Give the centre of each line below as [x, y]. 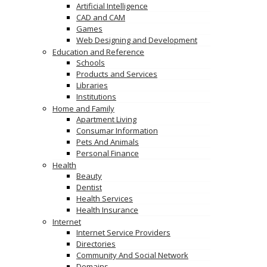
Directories [96, 244]
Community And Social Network [132, 255]
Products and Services [117, 74]
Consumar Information [117, 131]
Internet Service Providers [123, 232]
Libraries [92, 85]
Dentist [89, 187]
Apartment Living [106, 119]
